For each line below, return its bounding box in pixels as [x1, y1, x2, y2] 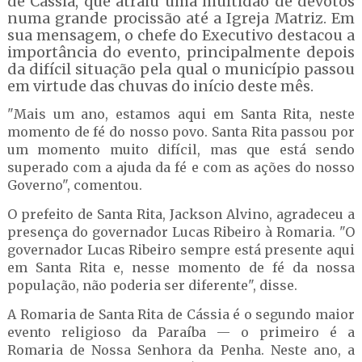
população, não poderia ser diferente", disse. [6, 277, 301, 293]
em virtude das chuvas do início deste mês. [6, 77, 317, 95]
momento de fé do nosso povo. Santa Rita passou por [6, 124, 356, 140]
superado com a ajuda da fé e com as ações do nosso [6, 159, 356, 175]
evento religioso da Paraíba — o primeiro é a [6, 324, 356, 340]
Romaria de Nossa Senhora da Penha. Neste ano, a [6, 342, 356, 358]
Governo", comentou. [6, 177, 145, 193]
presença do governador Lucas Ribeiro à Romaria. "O [6, 224, 356, 240]
